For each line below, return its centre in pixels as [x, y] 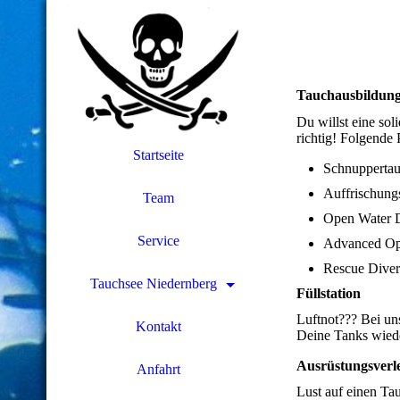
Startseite [158, 155]
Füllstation [329, 293]
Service [158, 241]
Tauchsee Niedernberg [154, 283]
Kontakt [158, 326]
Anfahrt [158, 369]
